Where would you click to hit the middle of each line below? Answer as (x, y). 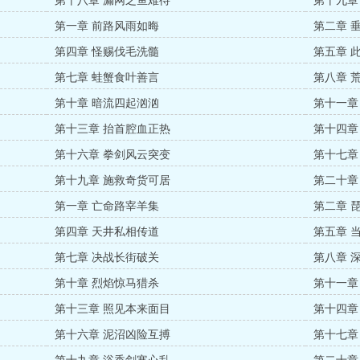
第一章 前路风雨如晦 (107, 26)
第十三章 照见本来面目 (113, 309)
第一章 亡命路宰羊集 (107, 206)
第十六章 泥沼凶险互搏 (113, 335)
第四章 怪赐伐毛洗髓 (107, 52)
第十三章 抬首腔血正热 (113, 129)
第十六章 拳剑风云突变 (113, 155)
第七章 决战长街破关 (107, 258)
